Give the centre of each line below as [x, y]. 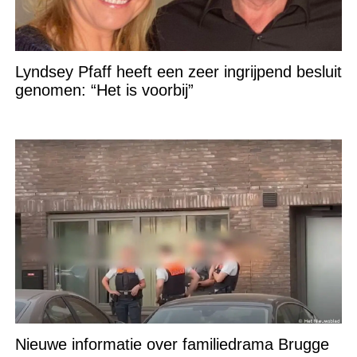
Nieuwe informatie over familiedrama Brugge [172, 344]
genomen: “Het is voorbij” [104, 90]
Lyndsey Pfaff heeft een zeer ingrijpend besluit [178, 72]
